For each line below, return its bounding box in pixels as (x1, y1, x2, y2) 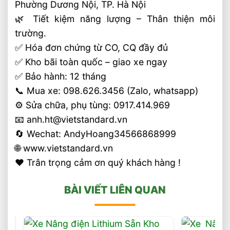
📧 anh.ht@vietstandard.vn (15, 114, 128, 125)
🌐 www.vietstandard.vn (15, 143, 113, 154)
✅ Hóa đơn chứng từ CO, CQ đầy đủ (15, 42, 168, 53)
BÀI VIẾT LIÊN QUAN (64, 184, 166, 197)
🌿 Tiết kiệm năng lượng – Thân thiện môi (15, 13, 215, 25)
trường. (15, 28, 47, 39)
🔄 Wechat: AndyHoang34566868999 (15, 128, 177, 140)
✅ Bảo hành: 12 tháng (15, 71, 107, 82)
